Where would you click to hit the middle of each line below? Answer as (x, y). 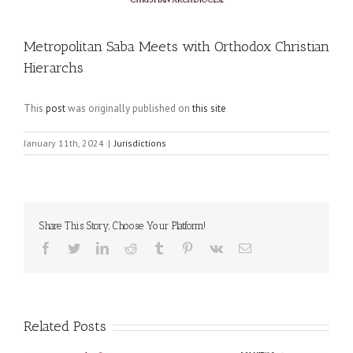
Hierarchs (54, 68)
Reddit (153, 247)
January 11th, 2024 (64, 143)
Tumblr (183, 247)
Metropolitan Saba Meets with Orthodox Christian (176, 46)
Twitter (97, 247)
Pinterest (214, 247)
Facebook (76, 247)
